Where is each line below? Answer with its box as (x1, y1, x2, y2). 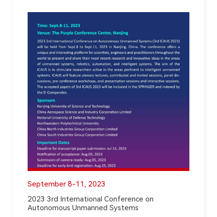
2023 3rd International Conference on (27, 195, 154, 204)
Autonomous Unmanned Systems (27, 203, 139, 213)
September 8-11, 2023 (27, 180, 106, 189)
